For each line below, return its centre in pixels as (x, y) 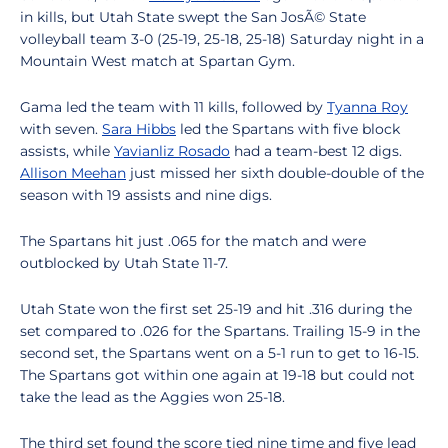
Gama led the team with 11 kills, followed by (173, 107)
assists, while (67, 151)
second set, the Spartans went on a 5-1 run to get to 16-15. (219, 353)
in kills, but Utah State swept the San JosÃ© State (193, 17)
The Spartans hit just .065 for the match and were (193, 241)
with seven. (61, 129)
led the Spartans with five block (288, 129)
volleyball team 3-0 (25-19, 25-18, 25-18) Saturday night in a (222, 39)
